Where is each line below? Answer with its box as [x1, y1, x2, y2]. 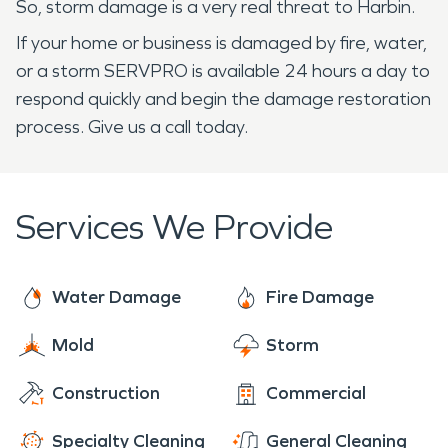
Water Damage [52, 285, 181, 308]
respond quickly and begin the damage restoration [16, 87, 431, 110]
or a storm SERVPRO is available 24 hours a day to [16, 59, 430, 82]
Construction [52, 381, 160, 404]
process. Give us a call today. [16, 115, 248, 138]
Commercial [266, 381, 366, 404]
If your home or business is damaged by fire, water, [16, 31, 427, 54]
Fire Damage [266, 285, 374, 308]
